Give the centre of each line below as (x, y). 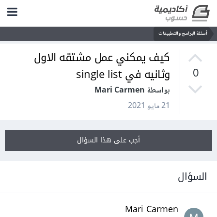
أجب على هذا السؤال (110, 140)
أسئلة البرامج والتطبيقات (185, 34)
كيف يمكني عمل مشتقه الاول (104, 58)
